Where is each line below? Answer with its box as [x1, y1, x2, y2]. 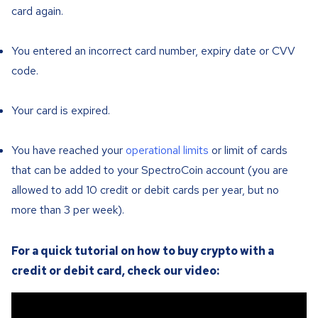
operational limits [126, 143, 209, 158]
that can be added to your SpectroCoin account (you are [11, 163, 288, 177]
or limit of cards [209, 143, 287, 158]
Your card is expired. [11, 103, 110, 118]
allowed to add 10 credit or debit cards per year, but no [11, 182, 279, 197]
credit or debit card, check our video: [11, 263, 219, 278]
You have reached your [11, 143, 126, 158]
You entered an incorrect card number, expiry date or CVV [11, 43, 295, 58]
